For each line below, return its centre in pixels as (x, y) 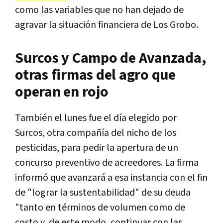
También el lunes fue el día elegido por (96, 118)
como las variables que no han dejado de (99, 10)
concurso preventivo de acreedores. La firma (107, 163)
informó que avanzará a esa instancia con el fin (111, 178)
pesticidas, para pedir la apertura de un (97, 148)
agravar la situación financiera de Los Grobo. (107, 25)
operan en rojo (62, 92)
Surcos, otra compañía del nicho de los (96, 133)
